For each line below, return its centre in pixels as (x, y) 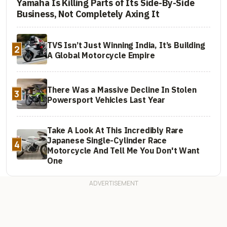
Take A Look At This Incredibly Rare (116, 130)
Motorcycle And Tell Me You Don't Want (123, 150)
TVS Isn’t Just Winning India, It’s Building (126, 45)
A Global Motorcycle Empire (101, 55)
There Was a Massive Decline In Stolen (122, 89)
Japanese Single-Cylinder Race (107, 140)
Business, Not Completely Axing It (88, 14)
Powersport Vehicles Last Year (106, 100)
